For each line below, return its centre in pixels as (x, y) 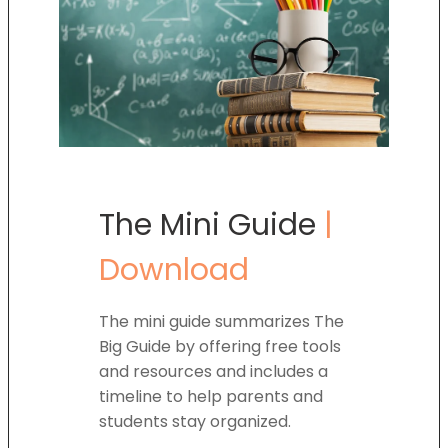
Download (174, 269)
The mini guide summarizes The (221, 321)
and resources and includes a (213, 371)
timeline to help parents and (211, 396)
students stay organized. (197, 421)
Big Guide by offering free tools (220, 346)
